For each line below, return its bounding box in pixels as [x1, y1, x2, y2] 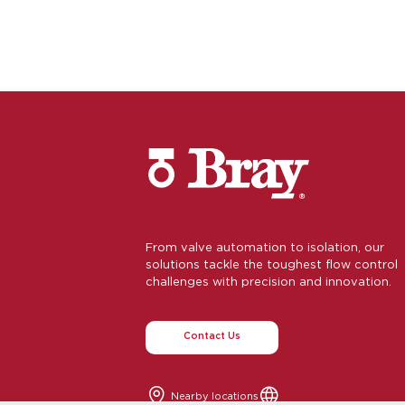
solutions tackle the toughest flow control [146, 257, 399, 270]
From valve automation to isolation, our [146, 240, 385, 253]
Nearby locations [170, 390, 259, 401]
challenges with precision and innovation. [146, 274, 392, 287]
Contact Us [183, 330, 240, 342]
